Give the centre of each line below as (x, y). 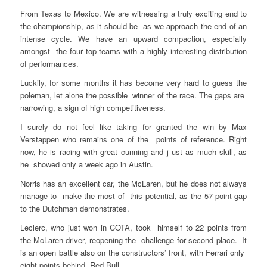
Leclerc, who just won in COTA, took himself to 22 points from (133, 227)
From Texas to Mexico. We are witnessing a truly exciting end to (133, 13)
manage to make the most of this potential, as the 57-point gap (133, 195)
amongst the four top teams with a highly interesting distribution (133, 51)
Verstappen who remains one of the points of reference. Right (133, 139)
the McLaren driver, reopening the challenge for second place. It (133, 240)
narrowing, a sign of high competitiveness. (93, 107)
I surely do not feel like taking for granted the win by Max (133, 126)
